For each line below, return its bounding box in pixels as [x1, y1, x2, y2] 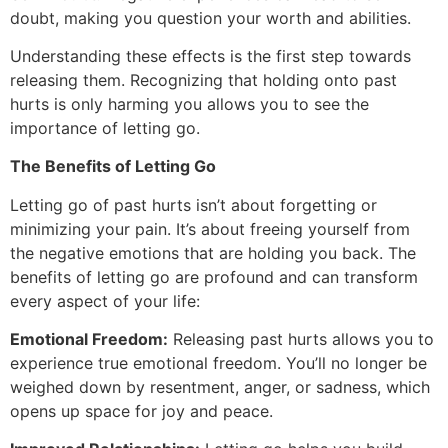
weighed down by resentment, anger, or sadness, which [10, 377, 430, 398]
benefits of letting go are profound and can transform [10, 266, 418, 287]
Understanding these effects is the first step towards [10, 45, 411, 66]
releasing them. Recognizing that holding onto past [10, 69, 397, 90]
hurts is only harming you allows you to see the [10, 93, 369, 114]
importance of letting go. [10, 117, 200, 138]
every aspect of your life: [10, 290, 200, 311]
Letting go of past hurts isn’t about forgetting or [10, 194, 377, 215]
